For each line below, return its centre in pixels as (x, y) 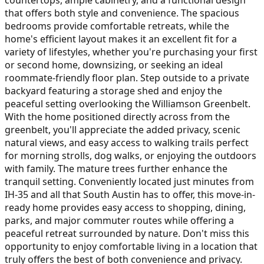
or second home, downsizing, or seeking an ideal (114, 65)
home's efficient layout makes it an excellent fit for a (121, 39)
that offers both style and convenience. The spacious (122, 13)
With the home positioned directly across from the (117, 116)
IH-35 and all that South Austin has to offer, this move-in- (130, 194)
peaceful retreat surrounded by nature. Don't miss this (127, 233)
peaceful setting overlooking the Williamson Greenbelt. (128, 103)
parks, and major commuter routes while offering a (119, 220)
